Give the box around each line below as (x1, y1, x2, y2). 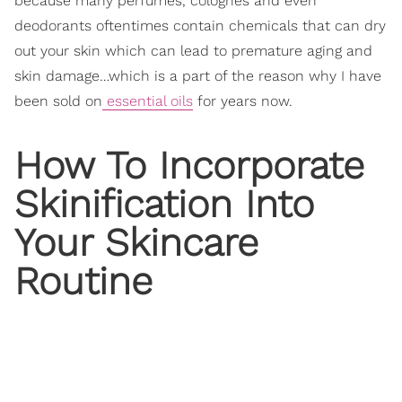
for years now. (193, 92, 293, 110)
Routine (14, 258, 153, 304)
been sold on (14, 92, 102, 110)
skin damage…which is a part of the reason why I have (14, 67, 381, 85)
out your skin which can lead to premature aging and (14, 42, 372, 60)
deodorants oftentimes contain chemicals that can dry (14, 17, 386, 35)
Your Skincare (14, 220, 258, 266)
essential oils (102, 92, 193, 110)
